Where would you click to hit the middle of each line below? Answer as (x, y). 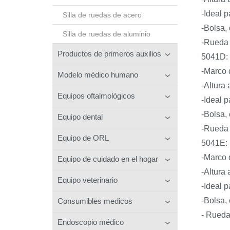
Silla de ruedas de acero (102, 15)
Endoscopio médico (91, 222)
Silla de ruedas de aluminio (107, 34)
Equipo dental (80, 117)
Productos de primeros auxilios (109, 53)
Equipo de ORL (83, 138)
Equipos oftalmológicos (96, 95)
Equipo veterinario (88, 180)
